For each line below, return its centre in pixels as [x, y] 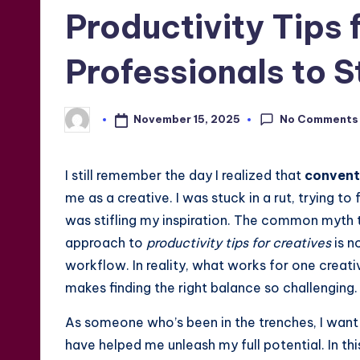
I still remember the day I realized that [185, 176]
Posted [85, 124]
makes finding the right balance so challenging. [211, 288]
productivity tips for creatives [239, 243]
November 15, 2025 [186, 119]
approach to [106, 243]
